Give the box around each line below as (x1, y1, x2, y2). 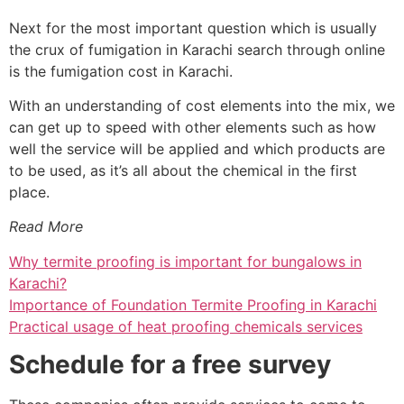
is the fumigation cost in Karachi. (9, 61, 233, 80)
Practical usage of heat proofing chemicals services (9, 317, 363, 335)
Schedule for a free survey (9, 349, 331, 381)
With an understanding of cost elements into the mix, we (9, 96, 395, 115)
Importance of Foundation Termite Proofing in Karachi (9, 295, 377, 314)
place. (9, 183, 50, 202)
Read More (9, 217, 83, 236)
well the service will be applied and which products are (9, 140, 385, 159)
